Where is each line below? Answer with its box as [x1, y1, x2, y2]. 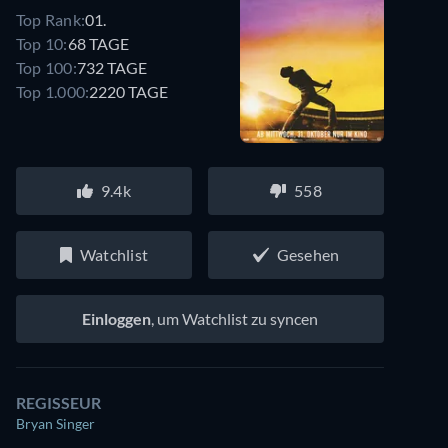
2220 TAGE [89, 81, 169, 101]
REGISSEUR [16, 393, 101, 412]
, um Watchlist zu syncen [151, 309, 318, 328]
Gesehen [276, 245, 340, 264]
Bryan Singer [16, 415, 95, 432]
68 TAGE [67, 33, 129, 53]
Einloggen [82, 309, 151, 328]
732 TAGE [76, 57, 147, 77]
